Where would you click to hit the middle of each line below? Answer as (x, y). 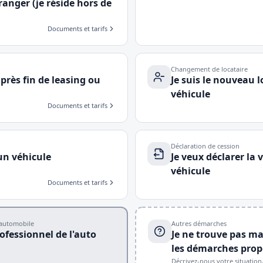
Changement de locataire (209, 69)
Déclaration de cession (205, 146)
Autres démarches (199, 223)
